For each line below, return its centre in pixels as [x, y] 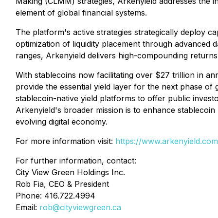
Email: [27, 207]
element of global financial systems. [81, 13]
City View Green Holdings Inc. [70, 172]
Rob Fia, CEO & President [62, 184]
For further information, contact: [76, 161]
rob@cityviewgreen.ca [80, 207]
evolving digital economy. [62, 122]
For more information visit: [65, 141]
